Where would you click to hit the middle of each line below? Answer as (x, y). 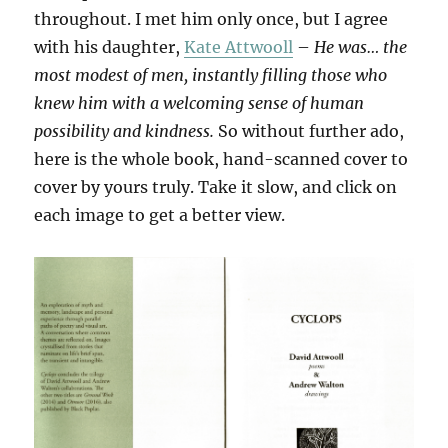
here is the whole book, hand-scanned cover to (221, 159)
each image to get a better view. (160, 215)
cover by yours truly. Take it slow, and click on (216, 187)
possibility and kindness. (124, 131)
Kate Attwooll (239, 47)
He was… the (361, 47)
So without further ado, (309, 131)
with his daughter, (109, 47)
